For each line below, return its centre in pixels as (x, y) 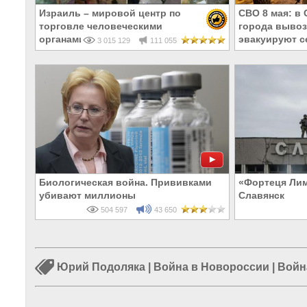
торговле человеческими (101, 26)
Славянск (261, 196)
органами (62, 39)
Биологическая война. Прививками (125, 183)
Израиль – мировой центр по (110, 13)
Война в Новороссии (211, 267)
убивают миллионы (87, 196)
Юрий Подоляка (101, 267)
